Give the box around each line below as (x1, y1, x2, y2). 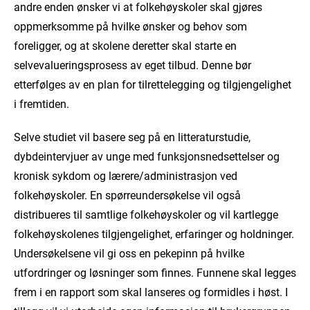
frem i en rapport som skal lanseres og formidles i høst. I (14, 284, 288, 299)
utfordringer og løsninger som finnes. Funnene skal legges (14, 264, 296, 280)
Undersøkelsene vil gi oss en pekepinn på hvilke (14, 245, 244, 260)
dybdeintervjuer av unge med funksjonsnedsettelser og (14, 148, 280, 163)
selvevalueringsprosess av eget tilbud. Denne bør (14, 57, 251, 72)
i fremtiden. (14, 95, 69, 111)
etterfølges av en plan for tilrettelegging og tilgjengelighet (14, 76, 291, 91)
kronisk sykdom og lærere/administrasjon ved (14, 167, 237, 183)
